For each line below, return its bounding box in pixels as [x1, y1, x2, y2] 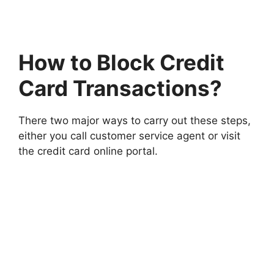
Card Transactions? [18, 75, 222, 102]
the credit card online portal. [18, 145, 158, 158]
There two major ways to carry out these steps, [18, 114, 251, 127]
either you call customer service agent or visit [18, 130, 240, 143]
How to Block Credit [18, 50, 224, 76]
